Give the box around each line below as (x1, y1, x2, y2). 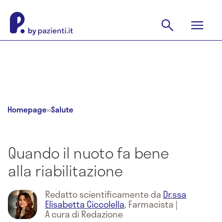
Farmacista (128, 197, 173, 211)
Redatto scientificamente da (45, 187, 163, 201)
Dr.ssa (163, 187, 186, 201)
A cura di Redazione (45, 207, 123, 221)
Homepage (7, 103, 47, 115)
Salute (51, 103, 73, 115)
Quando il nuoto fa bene (8, 141, 169, 164)
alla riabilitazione (8, 159, 123, 182)
